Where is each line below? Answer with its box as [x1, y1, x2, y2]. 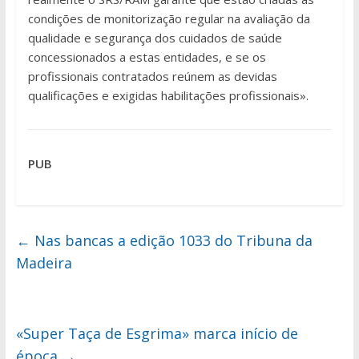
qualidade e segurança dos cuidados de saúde [27, 30, 282, 46]
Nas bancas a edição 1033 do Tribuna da [30, 231, 313, 251]
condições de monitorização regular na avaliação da [27, 10, 310, 27]
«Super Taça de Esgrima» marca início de [15, 324, 298, 344]
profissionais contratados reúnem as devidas [27, 68, 277, 85]
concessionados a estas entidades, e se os [27, 49, 266, 66]
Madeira [15, 253, 72, 273]
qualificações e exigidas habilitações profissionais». [27, 87, 309, 104]
